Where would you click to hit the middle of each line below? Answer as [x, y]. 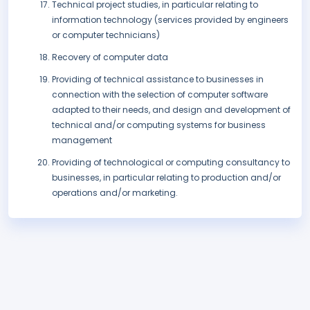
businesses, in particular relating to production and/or [166, 178]
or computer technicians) [106, 35]
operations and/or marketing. [115, 193]
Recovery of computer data [110, 57]
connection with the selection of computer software [160, 95]
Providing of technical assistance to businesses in [158, 80]
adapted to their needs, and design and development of [171, 110]
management [82, 140]
